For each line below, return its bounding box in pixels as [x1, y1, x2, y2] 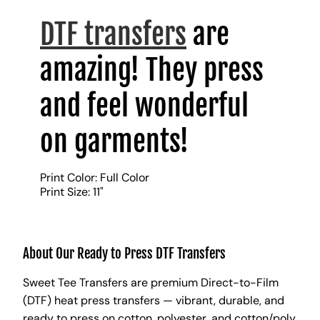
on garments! [40, 123, 189, 159]
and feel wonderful [40, 87, 249, 124]
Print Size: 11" [40, 184, 106, 199]
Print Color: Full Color [40, 169, 149, 185]
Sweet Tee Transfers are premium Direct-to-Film [23, 274, 279, 290]
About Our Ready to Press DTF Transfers [23, 244, 226, 262]
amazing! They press [40, 51, 264, 88]
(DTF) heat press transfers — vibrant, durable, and [23, 292, 284, 308]
